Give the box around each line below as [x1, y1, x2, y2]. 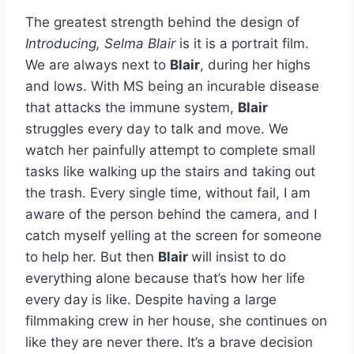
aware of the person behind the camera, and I [25, 205, 317, 222]
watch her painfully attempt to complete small [25, 141, 315, 158]
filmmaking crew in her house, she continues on [25, 312, 327, 329]
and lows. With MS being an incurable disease [25, 77, 319, 94]
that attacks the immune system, [25, 99, 238, 115]
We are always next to [25, 56, 170, 73]
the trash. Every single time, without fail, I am [25, 184, 311, 201]
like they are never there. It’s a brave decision [25, 333, 313, 350]
